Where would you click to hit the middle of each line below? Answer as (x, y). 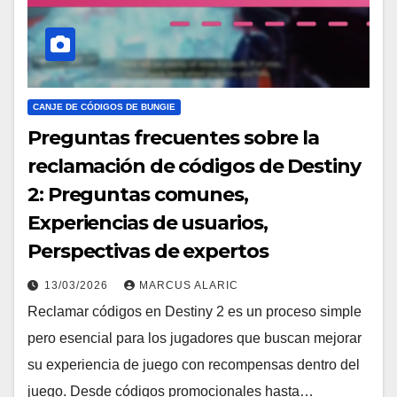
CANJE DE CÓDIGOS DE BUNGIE (104, 106)
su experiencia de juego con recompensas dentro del (194, 364)
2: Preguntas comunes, (138, 194)
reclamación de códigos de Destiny (194, 166)
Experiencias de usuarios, (148, 222)
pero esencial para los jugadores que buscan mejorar (195, 338)
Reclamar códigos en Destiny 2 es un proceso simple (195, 311)
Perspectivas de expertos (148, 251)
